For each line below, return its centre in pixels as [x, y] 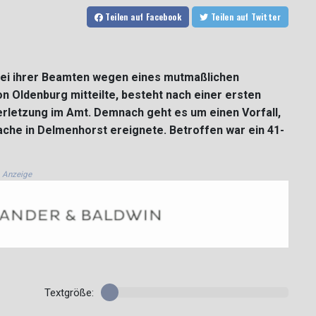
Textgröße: [69, 293]
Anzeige [17, 175]
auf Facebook [156, 17]
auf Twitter [266, 17]
